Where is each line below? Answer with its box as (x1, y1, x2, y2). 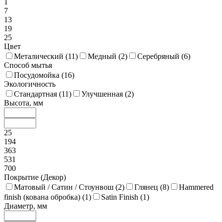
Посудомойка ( (14, 71, 64, 80)
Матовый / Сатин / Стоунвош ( (14, 183, 118, 192)
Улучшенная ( (81, 90, 127, 99)
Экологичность (4, 80, 55, 89)
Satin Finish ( (101, 193, 143, 202)
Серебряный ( (137, 52, 184, 61)
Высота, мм (4, 99, 43, 108)
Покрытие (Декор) (4, 173, 66, 182)
